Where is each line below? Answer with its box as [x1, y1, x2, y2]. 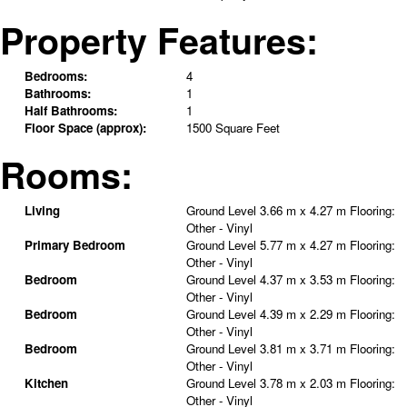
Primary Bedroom [24, 236, 125, 254]
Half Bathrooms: [24, 102, 117, 120]
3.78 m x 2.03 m [259, 374, 350, 392]
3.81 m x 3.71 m [259, 340, 350, 358]
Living [24, 202, 60, 220]
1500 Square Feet [185, 119, 280, 137]
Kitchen [24, 374, 68, 392]
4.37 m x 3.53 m [259, 271, 350, 289]
